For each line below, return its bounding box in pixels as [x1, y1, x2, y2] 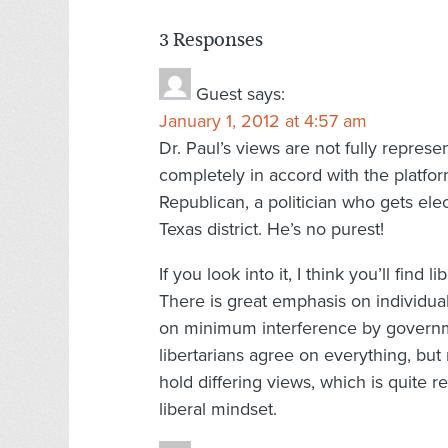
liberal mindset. [159, 397, 277, 420]
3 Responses [159, 25, 263, 53]
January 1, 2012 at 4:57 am [159, 109, 367, 132]
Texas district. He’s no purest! [159, 217, 384, 240]
